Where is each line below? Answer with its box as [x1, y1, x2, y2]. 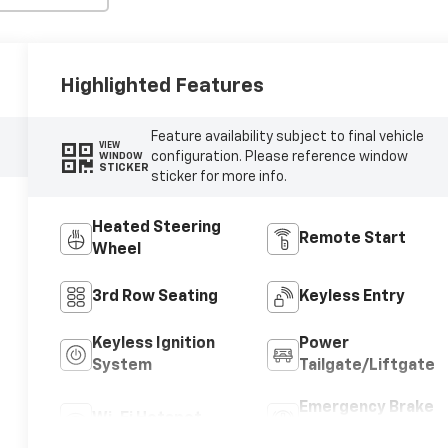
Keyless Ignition [92, 335, 216, 352]
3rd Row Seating [92, 288, 219, 305]
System [92, 357, 153, 374]
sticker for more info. [150, 169, 287, 184]
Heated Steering [92, 219, 222, 236]
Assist [298, 421, 349, 438]
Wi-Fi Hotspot [92, 410, 203, 427]
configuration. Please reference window [150, 149, 408, 164]
